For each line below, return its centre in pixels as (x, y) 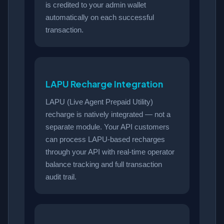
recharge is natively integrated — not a (108, 114)
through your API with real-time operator (110, 151)
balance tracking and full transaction (104, 164)
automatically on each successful (100, 17)
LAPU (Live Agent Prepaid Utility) (99, 101)
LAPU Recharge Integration (104, 84)
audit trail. (61, 176)
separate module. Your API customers (107, 126)
